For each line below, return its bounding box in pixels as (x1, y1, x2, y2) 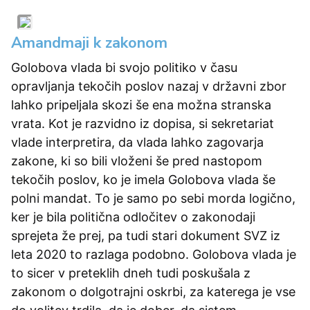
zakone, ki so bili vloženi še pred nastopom (11, 153, 262, 168)
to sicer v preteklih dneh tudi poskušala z (11, 265, 250, 280)
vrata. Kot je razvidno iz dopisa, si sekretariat (11, 116, 274, 131)
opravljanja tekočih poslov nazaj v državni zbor (11, 78, 286, 93)
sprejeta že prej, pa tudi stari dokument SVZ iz (11, 228, 280, 243)
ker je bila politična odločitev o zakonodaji (11, 209, 255, 224)
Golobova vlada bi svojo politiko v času (11, 60, 237, 75)
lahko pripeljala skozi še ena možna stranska (11, 97, 271, 112)
